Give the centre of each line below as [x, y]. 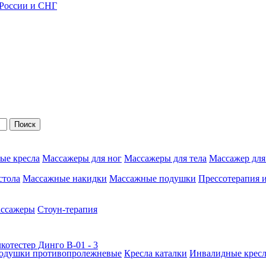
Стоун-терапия [67, 209]
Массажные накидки [65, 178]
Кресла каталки [156, 253]
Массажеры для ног [82, 158]
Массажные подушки [153, 178]
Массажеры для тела [165, 158]
